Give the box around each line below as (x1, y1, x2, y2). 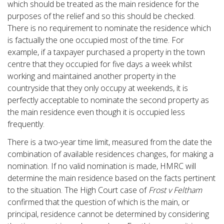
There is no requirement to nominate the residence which (7, 22, 211, 33)
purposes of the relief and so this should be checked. (7, 10, 195, 21)
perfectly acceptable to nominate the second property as (7, 94, 209, 105)
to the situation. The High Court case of (7, 184, 146, 195)
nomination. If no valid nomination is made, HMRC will (7, 160, 196, 171)
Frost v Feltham (146, 184, 202, 195)
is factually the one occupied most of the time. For (7, 34, 184, 45)
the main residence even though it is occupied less (7, 106, 185, 117)
